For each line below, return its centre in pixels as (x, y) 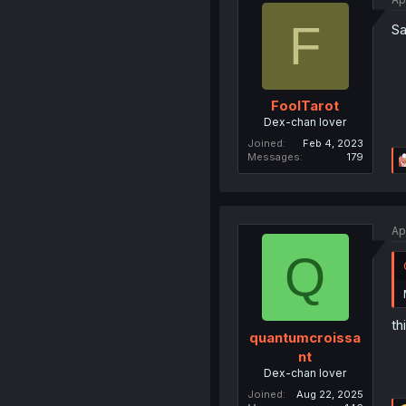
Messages (273, 157)
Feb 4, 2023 (333, 143)
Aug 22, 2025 (329, 394)
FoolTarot (305, 106)
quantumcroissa (305, 337)
